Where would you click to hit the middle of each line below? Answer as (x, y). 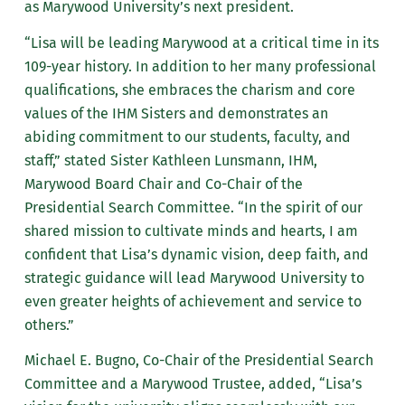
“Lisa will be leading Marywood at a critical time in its (201, 42)
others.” (49, 325)
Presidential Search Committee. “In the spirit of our (193, 207)
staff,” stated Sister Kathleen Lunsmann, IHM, (170, 160)
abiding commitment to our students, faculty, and (187, 137)
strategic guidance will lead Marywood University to (194, 278)
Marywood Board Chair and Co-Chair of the (163, 184)
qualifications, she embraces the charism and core (189, 89)
